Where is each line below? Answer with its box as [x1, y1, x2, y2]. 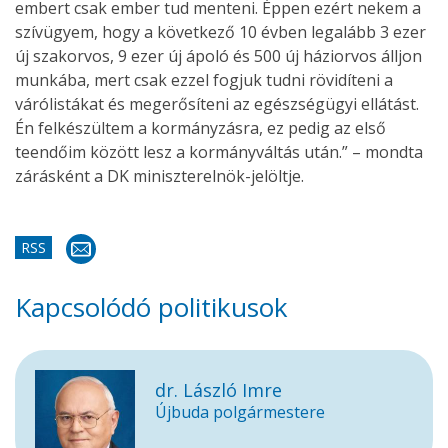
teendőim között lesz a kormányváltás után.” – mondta [15, 141, 423, 163]
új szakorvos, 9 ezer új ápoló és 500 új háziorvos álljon [15, 45, 422, 67]
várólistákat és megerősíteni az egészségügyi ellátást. [15, 93, 419, 115]
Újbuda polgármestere [155, 401, 325, 423]
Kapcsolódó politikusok [15, 289, 288, 325]
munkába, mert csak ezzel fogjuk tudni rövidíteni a [15, 69, 393, 91]
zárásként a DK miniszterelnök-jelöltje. [15, 165, 308, 187]
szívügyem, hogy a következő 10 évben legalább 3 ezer [15, 21, 426, 43]
